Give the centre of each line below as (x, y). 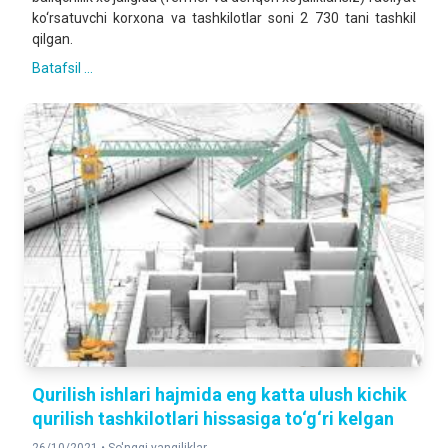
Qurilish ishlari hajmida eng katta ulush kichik (219, 394)
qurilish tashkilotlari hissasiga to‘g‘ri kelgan (213, 418)
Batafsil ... (62, 68)
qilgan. (52, 39)
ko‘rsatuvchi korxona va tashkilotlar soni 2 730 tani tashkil (224, 18)
